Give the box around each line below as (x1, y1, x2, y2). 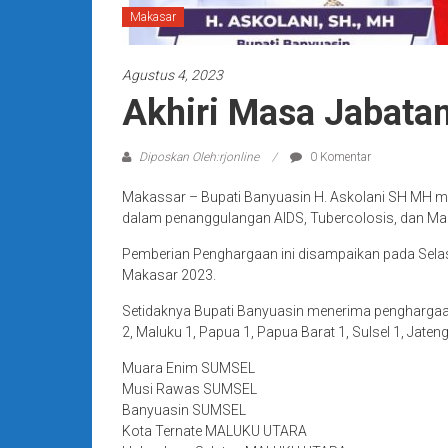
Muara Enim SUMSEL (122, 360, 255, 376)
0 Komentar (307, 150, 371, 164)
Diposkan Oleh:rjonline (136, 150, 262, 164)
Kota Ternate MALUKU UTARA (122, 423, 307, 439)
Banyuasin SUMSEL (122, 402, 246, 418)
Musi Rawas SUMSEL (122, 381, 257, 397)
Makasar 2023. (122, 267, 216, 283)
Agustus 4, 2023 (122, 67, 223, 83)
